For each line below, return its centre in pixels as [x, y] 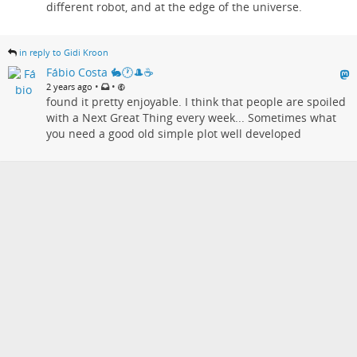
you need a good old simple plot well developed [174, 133]
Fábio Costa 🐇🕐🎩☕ [100, 72]
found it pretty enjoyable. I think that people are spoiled [196, 101]
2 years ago [69, 86]
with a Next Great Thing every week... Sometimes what [191, 117]
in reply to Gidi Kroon [64, 52]
